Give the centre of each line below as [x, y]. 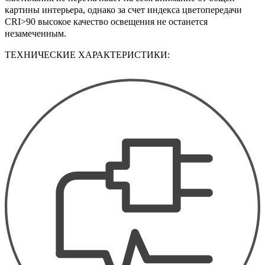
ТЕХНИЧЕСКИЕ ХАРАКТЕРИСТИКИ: [87, 55]
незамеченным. [35, 34]
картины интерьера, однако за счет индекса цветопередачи [123, 10]
